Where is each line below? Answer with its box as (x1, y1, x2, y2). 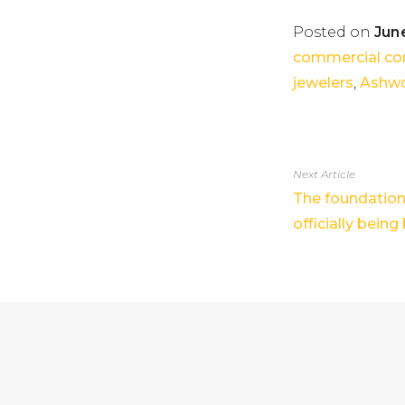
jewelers (293, 74, 353, 91)
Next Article (293, 167, 355, 181)
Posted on (293, 24, 374, 41)
